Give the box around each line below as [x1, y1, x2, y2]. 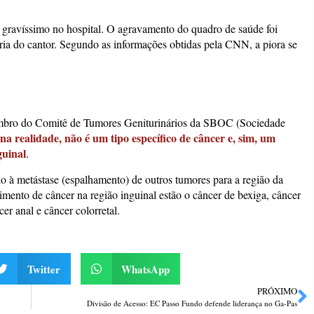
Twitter [27, 261, 60, 277]
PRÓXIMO [257, 285, 297, 298]
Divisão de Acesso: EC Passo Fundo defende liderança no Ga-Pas [87, 298, 297, 309]
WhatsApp [121, 261, 170, 277]
